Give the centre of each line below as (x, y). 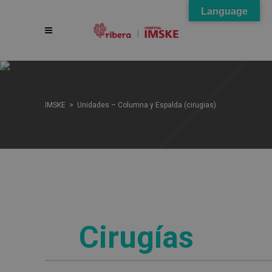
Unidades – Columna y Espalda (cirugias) (147, 105)
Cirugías (136, 237)
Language (224, 11)
